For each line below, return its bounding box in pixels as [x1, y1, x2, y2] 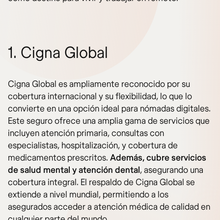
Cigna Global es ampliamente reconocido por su [8, 78, 190, 90]
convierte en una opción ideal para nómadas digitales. [8, 103, 211, 114]
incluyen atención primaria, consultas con [8, 127, 164, 139]
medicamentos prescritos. [8, 152, 110, 164]
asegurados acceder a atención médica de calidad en [8, 201, 210, 213]
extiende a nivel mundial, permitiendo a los [8, 189, 168, 200]
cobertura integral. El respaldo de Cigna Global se [8, 176, 195, 188]
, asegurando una [140, 164, 203, 176]
